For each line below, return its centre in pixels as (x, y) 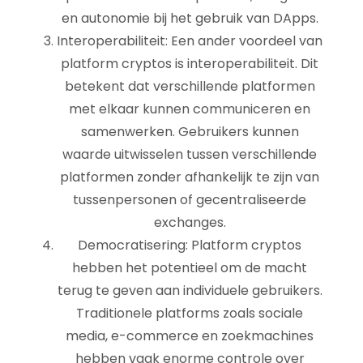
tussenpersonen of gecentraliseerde (190, 200)
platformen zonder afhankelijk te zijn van (190, 177)
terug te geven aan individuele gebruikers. (190, 290)
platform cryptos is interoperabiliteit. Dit (190, 64)
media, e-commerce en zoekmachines (190, 336)
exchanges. (190, 222)
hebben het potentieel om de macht (190, 268)
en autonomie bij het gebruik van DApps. (190, 18)
